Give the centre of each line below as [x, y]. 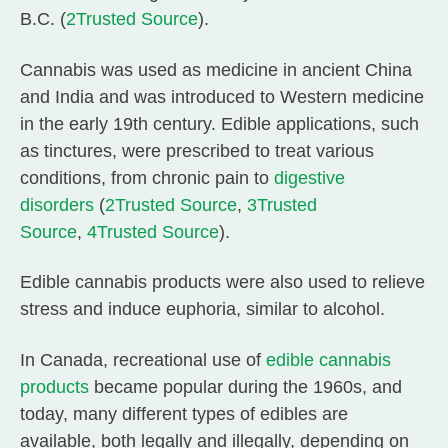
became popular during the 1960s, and [245, 386]
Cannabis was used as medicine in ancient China [216, 69]
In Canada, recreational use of [143, 359]
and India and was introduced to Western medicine [222, 96]
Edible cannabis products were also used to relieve [222, 282]
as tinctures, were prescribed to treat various [197, 150]
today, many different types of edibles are [184, 413]
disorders [57, 204]
